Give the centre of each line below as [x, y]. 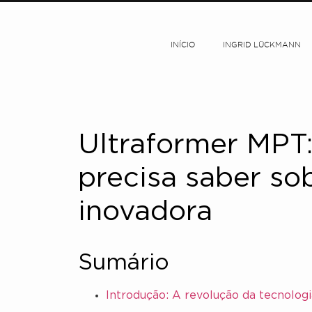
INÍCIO [183, 45]
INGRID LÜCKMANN [262, 45]
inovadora [145, 212]
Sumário [124, 263]
